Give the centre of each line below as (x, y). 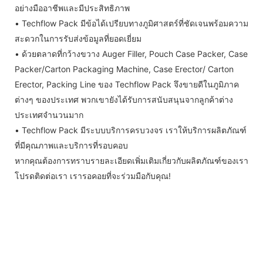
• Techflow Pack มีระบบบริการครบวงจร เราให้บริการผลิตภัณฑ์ (131, 130)
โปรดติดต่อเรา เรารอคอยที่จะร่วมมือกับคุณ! (93, 176)
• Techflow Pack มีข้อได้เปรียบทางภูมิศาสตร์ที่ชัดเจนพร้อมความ (131, 23)
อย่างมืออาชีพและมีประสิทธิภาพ (72, 8)
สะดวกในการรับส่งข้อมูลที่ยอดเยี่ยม (78, 38)
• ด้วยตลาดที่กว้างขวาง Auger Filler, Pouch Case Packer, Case (131, 54)
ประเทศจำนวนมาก (49, 115)
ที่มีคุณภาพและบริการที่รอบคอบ (71, 145)
